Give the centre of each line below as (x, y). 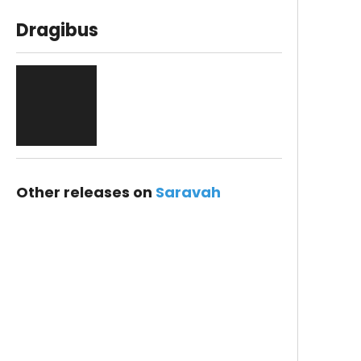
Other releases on (85, 192)
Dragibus (57, 30)
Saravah (188, 192)
